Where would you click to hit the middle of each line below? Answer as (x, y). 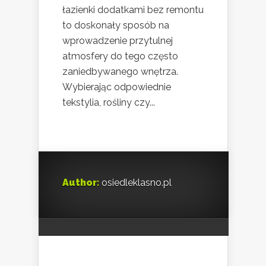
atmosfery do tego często (120, 56)
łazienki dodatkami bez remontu (133, 10)
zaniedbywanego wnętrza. (120, 72)
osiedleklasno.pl (135, 183)
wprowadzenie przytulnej (118, 41)
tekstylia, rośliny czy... (109, 103)
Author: (81, 183)
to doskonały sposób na (116, 26)
